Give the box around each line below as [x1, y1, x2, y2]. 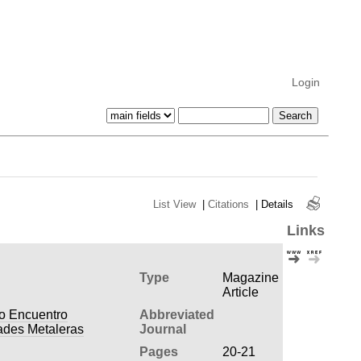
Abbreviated [139, 307, 214, 322]
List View [152, 197, 196, 210]
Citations [207, 197, 249, 210]
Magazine [222, 270, 279, 284]
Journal [139, 322, 186, 336]
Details [260, 197, 293, 210]
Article [222, 284, 259, 299]
